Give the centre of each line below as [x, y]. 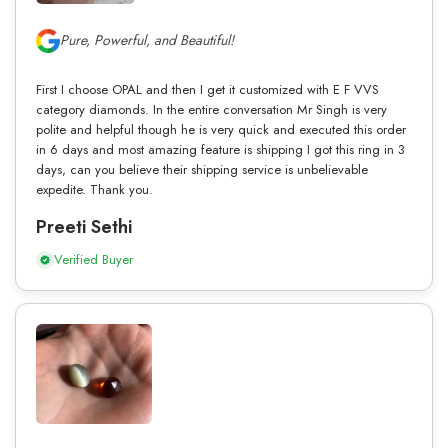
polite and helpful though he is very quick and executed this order [221, 129]
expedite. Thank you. [94, 189]
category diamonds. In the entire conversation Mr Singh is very [211, 109]
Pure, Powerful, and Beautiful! [147, 40]
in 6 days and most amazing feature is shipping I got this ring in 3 [220, 149]
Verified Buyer [93, 259]
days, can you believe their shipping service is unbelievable [202, 169]
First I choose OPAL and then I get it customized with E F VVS [207, 89]
